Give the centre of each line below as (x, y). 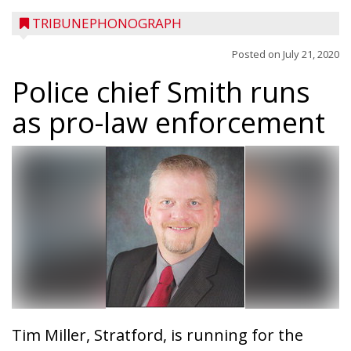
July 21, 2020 (311, 54)
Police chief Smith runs (161, 92)
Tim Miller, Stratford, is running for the (157, 335)
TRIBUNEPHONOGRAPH (107, 23)
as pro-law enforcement (168, 123)
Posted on (257, 54)
